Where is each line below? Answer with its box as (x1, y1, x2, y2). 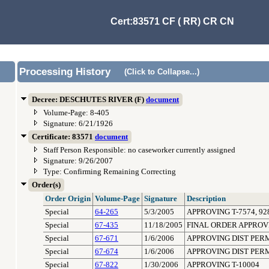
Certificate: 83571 (32, 133, 95, 141)
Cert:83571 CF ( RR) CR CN (110, 16, 234, 27)
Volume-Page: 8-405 (43, 109, 109, 117)
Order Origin (45, 195, 91, 203)
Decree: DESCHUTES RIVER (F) (32, 95, 146, 104)
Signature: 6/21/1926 (43, 119, 113, 128)
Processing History (19, 66, 110, 77)
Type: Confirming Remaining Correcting (43, 168, 176, 176)
